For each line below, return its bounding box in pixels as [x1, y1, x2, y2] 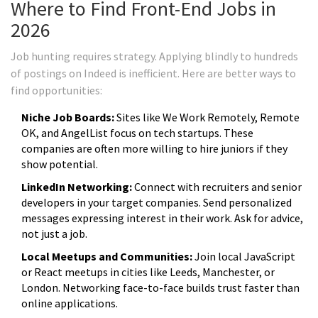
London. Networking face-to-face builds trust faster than [21, 280, 300, 295]
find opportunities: [11, 83, 102, 98]
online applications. [21, 296, 118, 311]
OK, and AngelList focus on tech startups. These [21, 126, 253, 141]
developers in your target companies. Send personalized [21, 195, 292, 210]
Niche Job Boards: [21, 110, 114, 125]
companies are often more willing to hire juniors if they [21, 141, 287, 156]
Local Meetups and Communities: [21, 249, 192, 264]
